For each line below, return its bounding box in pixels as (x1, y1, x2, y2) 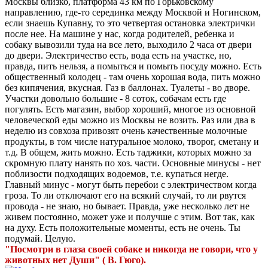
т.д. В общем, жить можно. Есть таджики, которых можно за (5, 147, 251, 157)
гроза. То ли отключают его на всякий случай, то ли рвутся (5, 190, 246, 200)
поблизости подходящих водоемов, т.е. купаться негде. (5, 168, 229, 179)
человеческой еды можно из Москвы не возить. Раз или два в (5, 114, 255, 125)
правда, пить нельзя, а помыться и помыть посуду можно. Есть (5, 60, 261, 71)
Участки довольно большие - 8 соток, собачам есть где (5, 93, 226, 103)
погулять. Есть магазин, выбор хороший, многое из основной (5, 103, 256, 114)
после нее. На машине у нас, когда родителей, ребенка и (5, 28, 234, 39)
